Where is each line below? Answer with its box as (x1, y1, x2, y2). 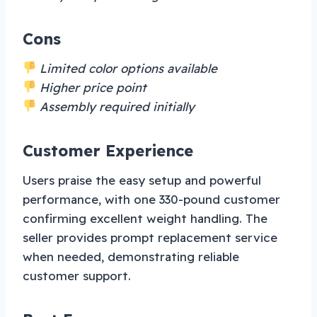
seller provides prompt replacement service (23, 229, 277, 245)
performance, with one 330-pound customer (23, 191, 280, 207)
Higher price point (36, 79, 147, 95)
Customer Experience (23, 140, 193, 161)
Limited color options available (36, 60, 218, 76)
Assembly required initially (36, 98, 195, 114)
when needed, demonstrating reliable (23, 248, 239, 264)
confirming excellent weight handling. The (23, 210, 267, 226)
